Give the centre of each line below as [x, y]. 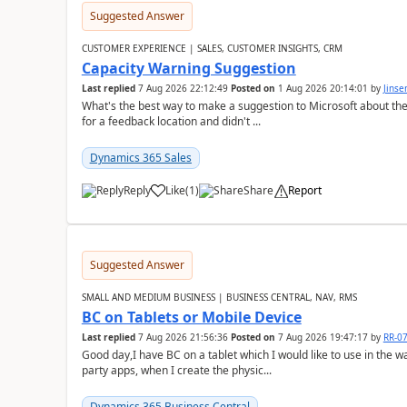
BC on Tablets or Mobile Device [191, 317]
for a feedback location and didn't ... [171, 121]
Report [304, 190]
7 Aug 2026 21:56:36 [183, 337]
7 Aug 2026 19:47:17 [323, 337]
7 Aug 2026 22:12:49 [183, 88]
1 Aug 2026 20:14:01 [323, 88]
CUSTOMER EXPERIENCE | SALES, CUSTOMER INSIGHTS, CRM [212, 48]
